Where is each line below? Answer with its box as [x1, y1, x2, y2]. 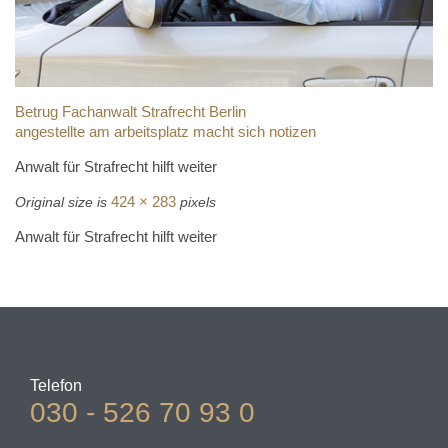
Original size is [15, 194, 111, 211]
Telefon [30, 376, 82, 394]
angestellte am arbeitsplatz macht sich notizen [15, 123, 316, 141]
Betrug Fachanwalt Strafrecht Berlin [15, 103, 246, 121]
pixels [176, 194, 216, 211]
